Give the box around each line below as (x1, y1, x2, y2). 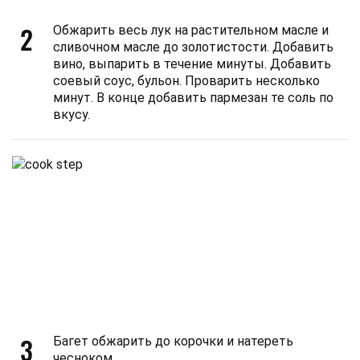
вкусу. (53, 107, 90, 122)
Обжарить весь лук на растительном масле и (53, 22, 329, 38)
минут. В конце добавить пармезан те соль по (53, 90, 333, 105)
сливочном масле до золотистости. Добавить (53, 39, 333, 55)
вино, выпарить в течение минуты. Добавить (53, 56, 331, 72)
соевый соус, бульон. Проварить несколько (53, 73, 320, 88)
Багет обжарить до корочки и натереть (53, 333, 293, 349)
